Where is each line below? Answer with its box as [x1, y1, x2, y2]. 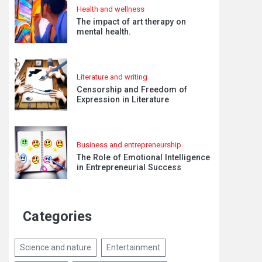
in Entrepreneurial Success [77, 162, 181, 173]
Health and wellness [77, 4, 144, 13]
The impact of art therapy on [77, 16, 186, 27]
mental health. [77, 26, 131, 37]
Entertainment [106, 243, 160, 252]
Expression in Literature [77, 94, 169, 105]
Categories [23, 208, 92, 225]
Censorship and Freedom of [77, 84, 187, 95]
